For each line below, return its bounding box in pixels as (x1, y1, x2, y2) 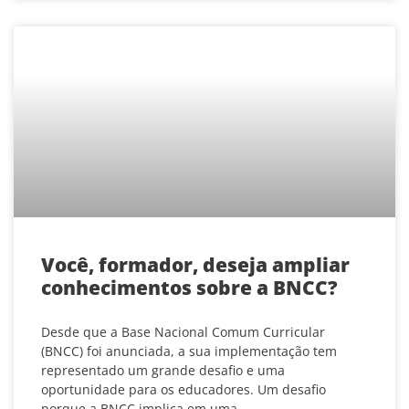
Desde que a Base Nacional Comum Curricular (41, 323, 325, 341)
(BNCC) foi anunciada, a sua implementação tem (41, 342, 337, 361)
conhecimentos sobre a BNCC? (41, 275, 338, 301)
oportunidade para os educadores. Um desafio (41, 381, 326, 399)
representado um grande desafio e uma (41, 362, 285, 380)
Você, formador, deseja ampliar (41, 252, 350, 278)
